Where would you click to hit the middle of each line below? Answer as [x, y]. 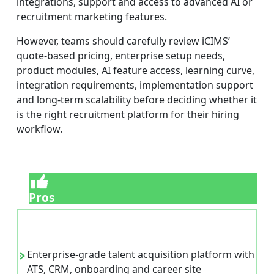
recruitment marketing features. [92, 16]
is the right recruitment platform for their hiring [128, 114]
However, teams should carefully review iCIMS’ [123, 41]
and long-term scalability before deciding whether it [137, 99]
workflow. [39, 129]
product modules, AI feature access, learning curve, [135, 70]
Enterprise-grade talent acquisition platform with [141, 255]
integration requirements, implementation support [135, 85]
